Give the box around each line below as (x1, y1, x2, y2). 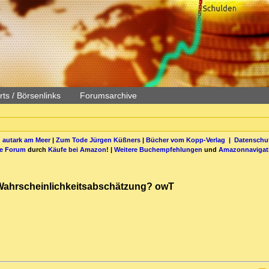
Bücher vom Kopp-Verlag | (145, 136, 234, 144)
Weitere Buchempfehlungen (114, 145, 202, 153)
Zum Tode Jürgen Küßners (55, 136, 141, 144)
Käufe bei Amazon (48, 145, 106, 153)
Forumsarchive (80, 91, 137, 100)
